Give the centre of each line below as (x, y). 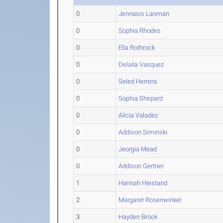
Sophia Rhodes (140, 31)
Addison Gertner (141, 166)
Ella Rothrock (137, 48)
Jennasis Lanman (144, 14)
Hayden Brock (138, 217)
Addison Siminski (143, 132)
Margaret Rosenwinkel (150, 200)
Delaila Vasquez (141, 64)
